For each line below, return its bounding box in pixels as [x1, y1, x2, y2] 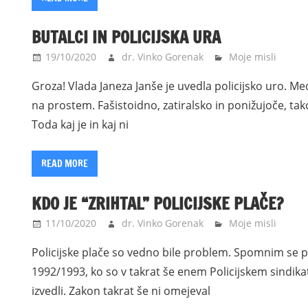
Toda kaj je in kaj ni [32, 117, 129, 133]
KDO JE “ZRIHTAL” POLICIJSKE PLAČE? [32, 191, 284, 215]
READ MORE [41, 157, 89, 171]
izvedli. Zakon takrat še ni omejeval [32, 283, 211, 298]
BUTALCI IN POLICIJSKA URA [32, 25, 221, 49]
